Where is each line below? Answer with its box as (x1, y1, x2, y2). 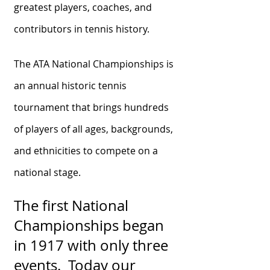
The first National (14, 196, 128, 215)
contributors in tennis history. (14, 22, 152, 36)
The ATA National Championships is (14, 57, 174, 71)
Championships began (14, 216, 164, 235)
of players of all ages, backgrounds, (14, 122, 173, 136)
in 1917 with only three (14, 236, 168, 255)
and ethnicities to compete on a (14, 144, 158, 157)
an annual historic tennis (14, 79, 127, 92)
